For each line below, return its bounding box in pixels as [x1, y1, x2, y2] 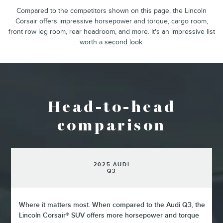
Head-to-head [47, 101, 176, 115]
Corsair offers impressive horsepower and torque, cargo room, [15, 17, 208, 25]
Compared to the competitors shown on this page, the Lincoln [16, 6, 207, 15]
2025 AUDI [93, 161, 130, 168]
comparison [57, 119, 166, 134]
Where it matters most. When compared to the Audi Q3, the [19, 201, 206, 209]
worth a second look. [79, 38, 144, 46]
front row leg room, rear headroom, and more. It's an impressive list [8, 27, 215, 36]
